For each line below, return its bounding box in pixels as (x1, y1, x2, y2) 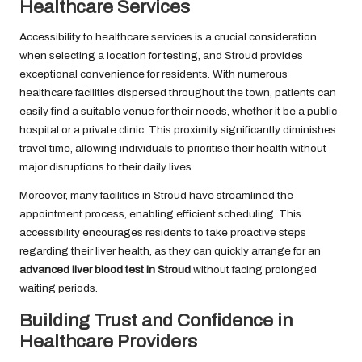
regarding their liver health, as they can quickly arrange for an (19, 245, 321, 258)
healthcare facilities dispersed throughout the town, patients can (19, 86, 336, 99)
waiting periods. (19, 282, 98, 295)
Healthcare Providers (19, 331, 197, 352)
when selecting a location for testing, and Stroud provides (19, 49, 303, 62)
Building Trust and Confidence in (19, 310, 293, 331)
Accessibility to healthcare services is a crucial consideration (19, 31, 317, 44)
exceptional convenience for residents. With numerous (19, 68, 288, 81)
